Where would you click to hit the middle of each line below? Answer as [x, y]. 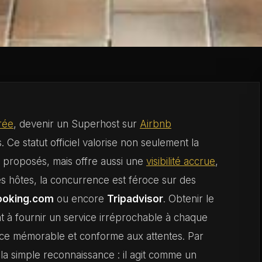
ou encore [80, 199]
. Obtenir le [189, 199]
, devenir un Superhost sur [77, 124]
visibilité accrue [181, 161]
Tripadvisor [135, 199]
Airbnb [156, 124]
